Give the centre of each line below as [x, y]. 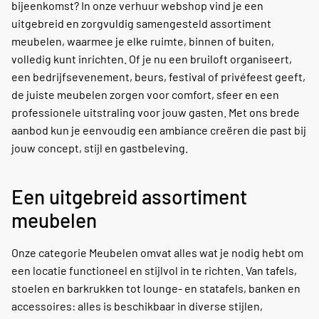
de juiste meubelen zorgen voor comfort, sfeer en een [145, 95]
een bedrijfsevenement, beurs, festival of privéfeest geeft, [158, 77]
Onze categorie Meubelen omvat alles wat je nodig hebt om [157, 253]
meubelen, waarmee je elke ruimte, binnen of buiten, [143, 41]
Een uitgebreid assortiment [129, 197]
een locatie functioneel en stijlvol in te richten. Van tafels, [154, 271]
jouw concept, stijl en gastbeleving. [100, 148]
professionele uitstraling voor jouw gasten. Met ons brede [156, 113]
